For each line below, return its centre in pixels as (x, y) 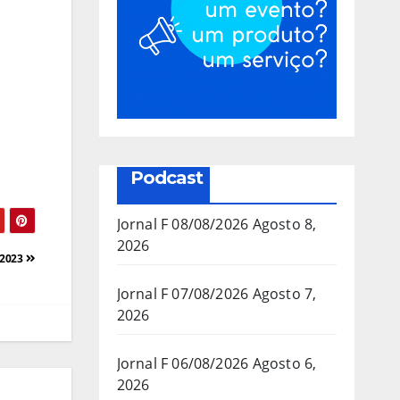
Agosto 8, (284, 224)
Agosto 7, (284, 293)
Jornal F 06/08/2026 (183, 363)
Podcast (166, 177)
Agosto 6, (284, 363)
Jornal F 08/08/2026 (183, 224)
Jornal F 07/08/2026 (183, 293)
